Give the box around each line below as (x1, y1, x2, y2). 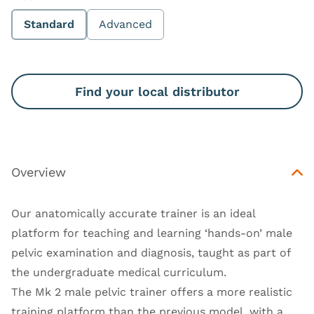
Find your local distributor (74, 84, 240, 100)
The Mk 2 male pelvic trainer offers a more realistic (11, 285, 292, 299)
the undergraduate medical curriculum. (11, 266, 226, 280)
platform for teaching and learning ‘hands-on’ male (11, 226, 292, 240)
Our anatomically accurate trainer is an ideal (11, 207, 255, 221)
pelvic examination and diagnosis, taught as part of (11, 246, 290, 260)
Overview (11, 165, 66, 180)
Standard (24, 18, 74, 32)
